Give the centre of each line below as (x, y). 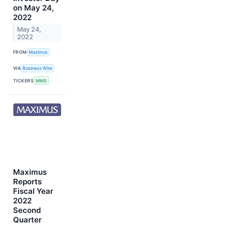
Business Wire (38, 68)
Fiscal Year (33, 191)
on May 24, (33, 8)
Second (27, 210)
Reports (27, 182)
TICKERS (24, 80)
